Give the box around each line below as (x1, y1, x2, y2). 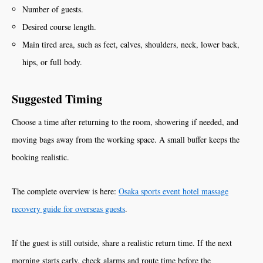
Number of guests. (22, 4, 84, 15)
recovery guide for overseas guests (12, 203, 125, 214)
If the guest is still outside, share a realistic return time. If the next (12, 237, 232, 248)
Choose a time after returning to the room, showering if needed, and (12, 116, 238, 127)
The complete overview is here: (12, 186, 119, 197)
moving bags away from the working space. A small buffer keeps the (12, 134, 240, 145)
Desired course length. (22, 21, 97, 32)
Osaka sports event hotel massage (119, 186, 228, 197)
